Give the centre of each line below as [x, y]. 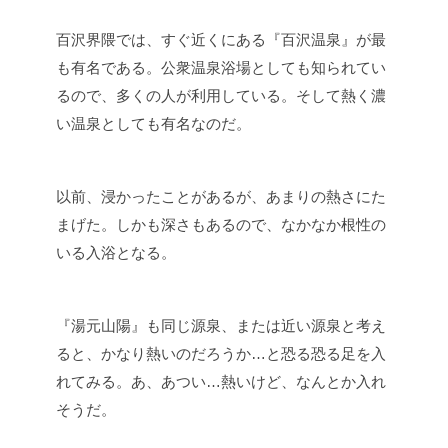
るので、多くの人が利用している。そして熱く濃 [221, 95]
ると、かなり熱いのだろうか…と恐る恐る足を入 [221, 353]
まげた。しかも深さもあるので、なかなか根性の [221, 224]
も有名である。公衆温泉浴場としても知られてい [221, 67]
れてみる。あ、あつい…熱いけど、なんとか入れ [221, 381]
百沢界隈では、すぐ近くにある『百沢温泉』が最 [221, 39]
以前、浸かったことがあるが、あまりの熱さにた [221, 196]
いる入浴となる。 [116, 252]
